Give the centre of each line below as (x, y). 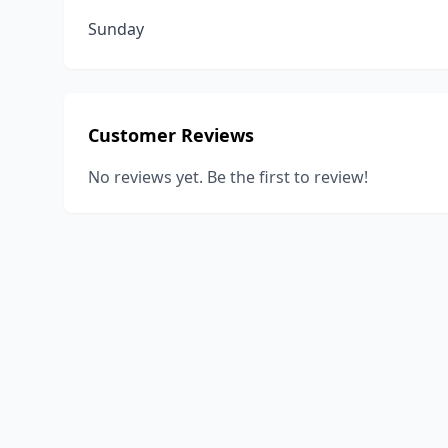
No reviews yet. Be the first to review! (228, 177)
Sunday (116, 29)
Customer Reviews (171, 135)
